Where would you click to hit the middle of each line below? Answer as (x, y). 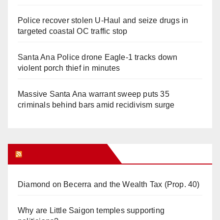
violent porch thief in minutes (69, 68)
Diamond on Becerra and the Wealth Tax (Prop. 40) (109, 184)
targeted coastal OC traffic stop (73, 31)
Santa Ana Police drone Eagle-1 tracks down (98, 57)
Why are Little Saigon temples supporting (91, 210)
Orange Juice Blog (64, 153)
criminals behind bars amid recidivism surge (96, 105)
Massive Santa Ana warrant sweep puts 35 (94, 94)
